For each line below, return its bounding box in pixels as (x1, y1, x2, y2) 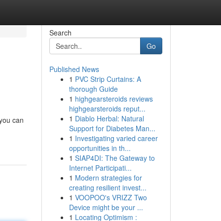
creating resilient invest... (69, 183, 147, 192)
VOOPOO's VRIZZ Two (74, 192, 147, 202)
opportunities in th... (69, 143, 131, 153)
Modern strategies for (74, 173, 142, 183)
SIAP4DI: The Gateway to (74, 153, 155, 163)
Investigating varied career (74, 133, 158, 143)
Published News (49, 64, 99, 74)
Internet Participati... (69, 163, 132, 173)
